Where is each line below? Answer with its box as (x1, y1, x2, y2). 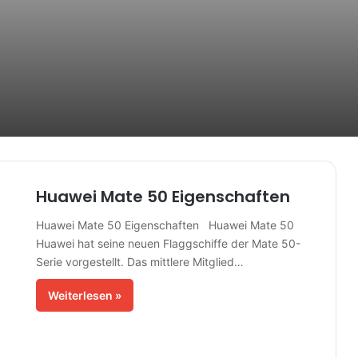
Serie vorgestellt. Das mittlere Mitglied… (35, 255, 244, 268)
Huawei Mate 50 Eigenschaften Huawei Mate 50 (35, 218, 294, 232)
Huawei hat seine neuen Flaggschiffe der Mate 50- (35, 237, 300, 250)
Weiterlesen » (47, 288, 121, 302)
